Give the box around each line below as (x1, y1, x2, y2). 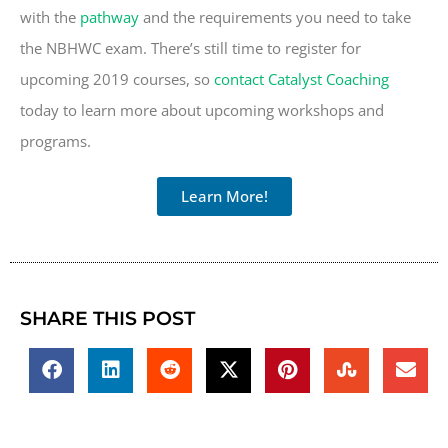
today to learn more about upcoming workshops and (20, 99, 384, 120)
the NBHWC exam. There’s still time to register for (20, 37, 361, 58)
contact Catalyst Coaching (214, 68, 389, 89)
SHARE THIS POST (20, 306, 195, 330)
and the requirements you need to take (139, 6, 411, 27)
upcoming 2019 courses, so (20, 68, 214, 89)
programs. (20, 130, 91, 151)
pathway (80, 6, 139, 27)
